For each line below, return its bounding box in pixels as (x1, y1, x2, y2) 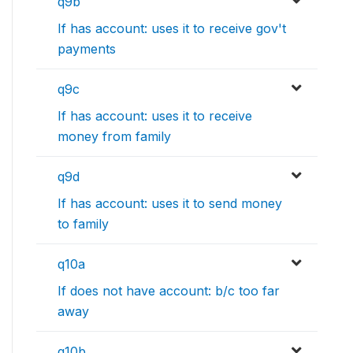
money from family (58, 128, 171, 144)
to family (58, 216, 109, 232)
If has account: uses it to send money (58, 195, 282, 211)
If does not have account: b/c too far (58, 283, 280, 299)
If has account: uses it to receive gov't (58, 20, 286, 36)
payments (58, 41, 116, 57)
